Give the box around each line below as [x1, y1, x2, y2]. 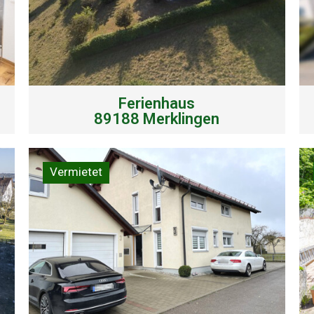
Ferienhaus [118, 94, 196, 112]
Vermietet [49, 164, 102, 179]
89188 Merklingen [94, 109, 220, 128]
